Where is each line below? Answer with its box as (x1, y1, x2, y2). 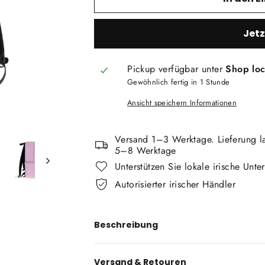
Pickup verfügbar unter (127, 62, 226, 76)
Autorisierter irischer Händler (115, 177, 235, 191)
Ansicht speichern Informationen (127, 97, 237, 108)
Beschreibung (94, 218, 158, 231)
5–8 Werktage (115, 144, 176, 157)
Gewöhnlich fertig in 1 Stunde (127, 76, 230, 88)
